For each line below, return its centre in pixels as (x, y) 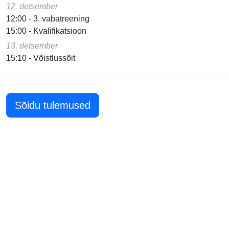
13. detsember (32, 46)
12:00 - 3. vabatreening (48, 19)
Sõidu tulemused (53, 105)
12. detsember (32, 6)
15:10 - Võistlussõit (41, 58)
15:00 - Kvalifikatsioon (46, 31)
